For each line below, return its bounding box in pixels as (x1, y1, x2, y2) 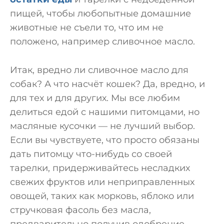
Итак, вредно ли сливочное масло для (10, 64, 188, 76)
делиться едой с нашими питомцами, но (10, 106, 199, 118)
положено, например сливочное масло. (10, 36, 195, 47)
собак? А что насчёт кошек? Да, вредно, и (10, 78, 205, 90)
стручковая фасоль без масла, (10, 204, 151, 216)
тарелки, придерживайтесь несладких (10, 162, 190, 174)
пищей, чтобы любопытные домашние (10, 8, 191, 19)
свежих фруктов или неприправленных (10, 176, 194, 188)
